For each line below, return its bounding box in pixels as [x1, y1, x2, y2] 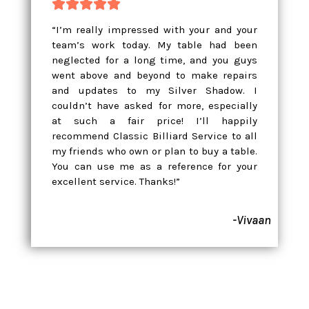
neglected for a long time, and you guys [52, 53, 257, 66]
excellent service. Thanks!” [52, 175, 180, 188]
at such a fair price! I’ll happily [52, 114, 257, 127]
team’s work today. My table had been [52, 38, 257, 51]
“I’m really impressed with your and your [52, 23, 257, 36]
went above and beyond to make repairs [52, 68, 257, 81]
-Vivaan [232, 212, 271, 228]
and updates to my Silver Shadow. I [52, 83, 257, 97]
